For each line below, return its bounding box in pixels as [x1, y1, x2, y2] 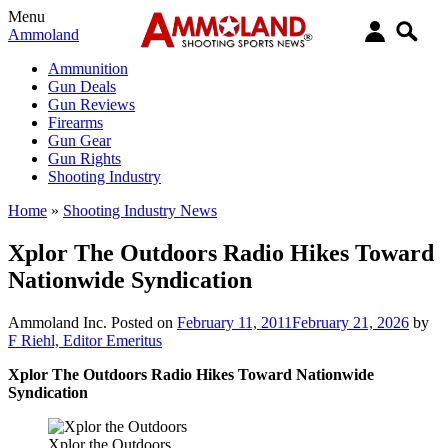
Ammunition [48, 60, 128, 77]
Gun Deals [48, 78, 116, 95]
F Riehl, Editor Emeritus [8, 331, 162, 349]
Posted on [111, 313, 177, 331]
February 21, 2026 [292, 313, 409, 331]
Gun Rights [48, 150, 121, 167]
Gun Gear [48, 132, 111, 149]
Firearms [48, 114, 103, 131]
